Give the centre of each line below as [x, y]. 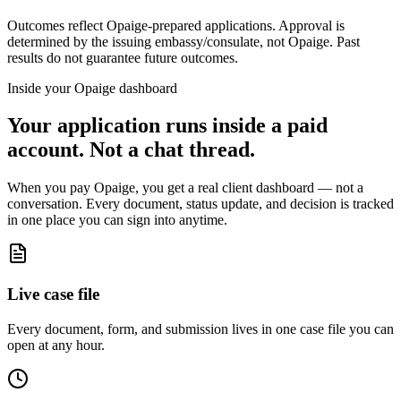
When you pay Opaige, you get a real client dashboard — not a [185, 188]
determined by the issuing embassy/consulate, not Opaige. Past [183, 41]
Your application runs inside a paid [167, 126]
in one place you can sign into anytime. [117, 220]
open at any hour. [56, 345]
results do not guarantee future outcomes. [123, 57]
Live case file [53, 294]
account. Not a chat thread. [131, 150]
